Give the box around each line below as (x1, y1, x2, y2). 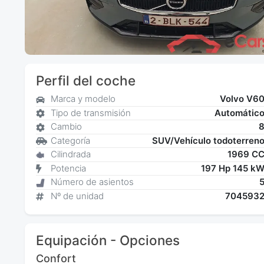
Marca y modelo (50, 93, 115, 105)
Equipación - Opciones (35, 232, 180, 248)
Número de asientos (50, 176, 134, 188)
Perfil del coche (35, 72, 136, 88)
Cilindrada (50, 148, 91, 160)
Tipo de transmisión (50, 107, 131, 118)
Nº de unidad (50, 190, 104, 202)
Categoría (50, 134, 90, 146)
